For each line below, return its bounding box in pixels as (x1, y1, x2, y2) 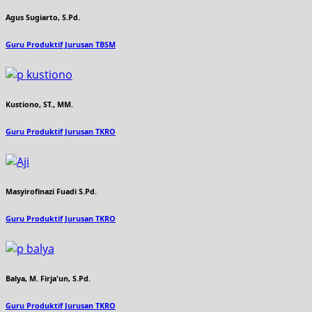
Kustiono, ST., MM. (6, 100, 73, 110)
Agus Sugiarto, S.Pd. (6, 13, 80, 23)
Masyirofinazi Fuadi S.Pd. (6, 187, 97, 197)
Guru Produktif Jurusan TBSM (6, 40, 116, 50)
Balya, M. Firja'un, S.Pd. (6, 274, 91, 284)
